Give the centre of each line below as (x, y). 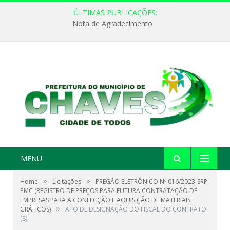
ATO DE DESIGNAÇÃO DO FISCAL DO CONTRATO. (137, 209)
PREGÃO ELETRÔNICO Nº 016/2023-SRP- (152, 182)
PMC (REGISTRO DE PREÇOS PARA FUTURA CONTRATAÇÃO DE (109, 191)
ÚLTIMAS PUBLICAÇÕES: (115, 13)
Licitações (67, 182)
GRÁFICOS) (35, 209)
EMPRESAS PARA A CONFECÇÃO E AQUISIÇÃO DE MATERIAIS (105, 200)
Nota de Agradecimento (112, 24)
